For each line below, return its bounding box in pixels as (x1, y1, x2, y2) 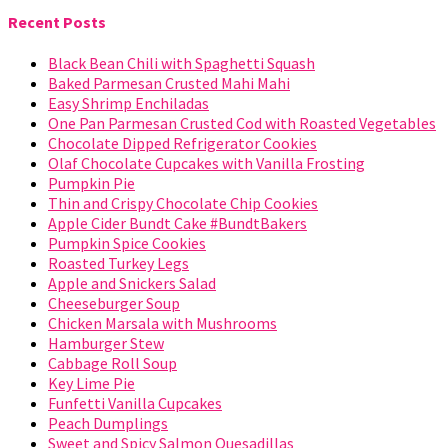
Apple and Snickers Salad (48, 272, 216, 293)
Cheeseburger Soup (48, 292, 180, 313)
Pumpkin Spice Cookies (48, 232, 206, 253)
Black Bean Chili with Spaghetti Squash (48, 52, 315, 73)
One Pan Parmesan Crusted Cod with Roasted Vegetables (48, 112, 436, 133)
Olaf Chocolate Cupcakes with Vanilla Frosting (48, 152, 365, 173)
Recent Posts (8, 11, 106, 32)
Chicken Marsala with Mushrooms (48, 312, 277, 333)
